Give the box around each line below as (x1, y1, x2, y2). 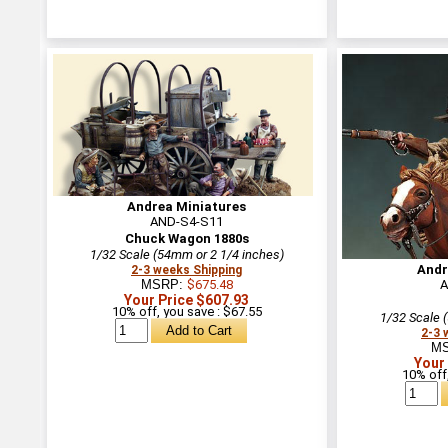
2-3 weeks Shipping (131, 262, 242, 277)
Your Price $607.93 (124, 291, 249, 308)
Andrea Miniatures (127, 198, 246, 214)
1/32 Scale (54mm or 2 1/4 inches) (89, 246, 284, 262)
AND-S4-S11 (150, 213, 223, 229)
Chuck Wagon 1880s (124, 230, 249, 246)
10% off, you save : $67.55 (111, 303, 262, 319)
